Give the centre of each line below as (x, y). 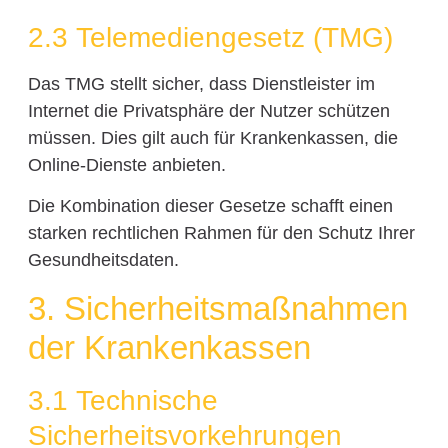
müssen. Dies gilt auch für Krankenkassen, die (212, 137)
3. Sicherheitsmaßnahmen (217, 308)
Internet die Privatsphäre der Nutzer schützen (208, 110)
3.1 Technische (122, 400)
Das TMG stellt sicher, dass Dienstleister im (201, 83)
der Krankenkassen (169, 347)
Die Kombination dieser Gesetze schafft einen (210, 206)
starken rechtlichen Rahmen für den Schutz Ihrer (221, 233)
